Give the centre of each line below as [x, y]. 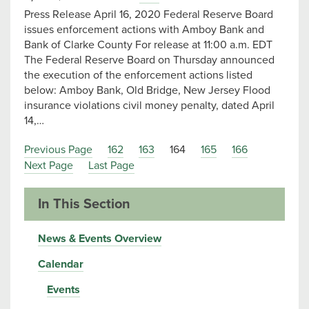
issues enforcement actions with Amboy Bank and [144, 30]
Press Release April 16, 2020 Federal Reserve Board [149, 14]
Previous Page [58, 150]
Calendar [61, 264]
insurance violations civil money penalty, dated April [149, 106]
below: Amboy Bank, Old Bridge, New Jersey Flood [147, 90]
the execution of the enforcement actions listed [138, 75]
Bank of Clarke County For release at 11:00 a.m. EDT [148, 45]
